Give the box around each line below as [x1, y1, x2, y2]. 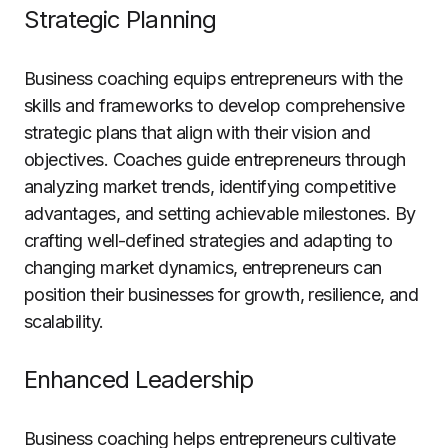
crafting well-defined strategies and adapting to [24, 230, 393, 251]
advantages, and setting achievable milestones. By [24, 203, 416, 224]
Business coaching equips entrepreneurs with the [24, 68, 403, 89]
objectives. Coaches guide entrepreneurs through [24, 149, 406, 170]
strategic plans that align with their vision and [24, 122, 371, 143]
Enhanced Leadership [24, 365, 253, 394]
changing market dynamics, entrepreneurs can [24, 257, 382, 278]
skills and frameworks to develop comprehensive [24, 95, 405, 116]
